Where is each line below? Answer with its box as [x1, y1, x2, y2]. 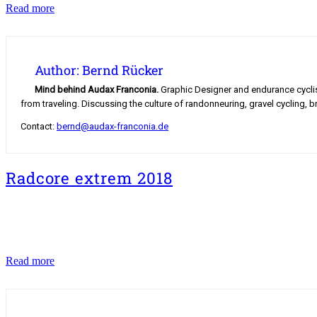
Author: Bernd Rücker [35, 62, 163, 79]
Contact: [21, 121, 57, 132]
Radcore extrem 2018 [6, 168, 173, 188]
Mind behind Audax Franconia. [35, 84, 158, 96]
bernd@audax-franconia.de [57, 121, 168, 132]
